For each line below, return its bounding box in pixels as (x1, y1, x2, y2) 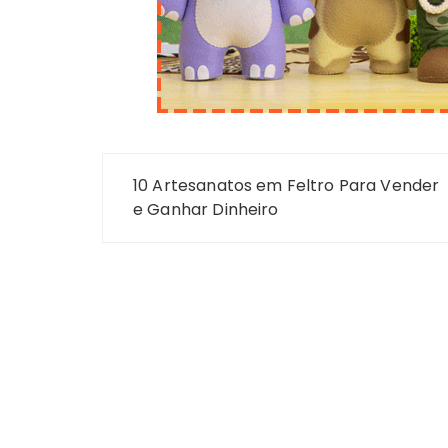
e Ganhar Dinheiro (133, 198, 279, 221)
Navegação (101, 145, 255, 198)
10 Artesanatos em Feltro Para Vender (133, 174, 440, 197)
